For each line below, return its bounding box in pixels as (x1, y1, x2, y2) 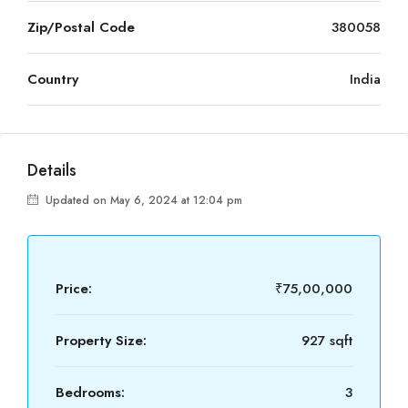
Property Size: (56, 331, 147, 351)
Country (27, 69, 78, 89)
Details (27, 158, 76, 182)
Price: (56, 279, 92, 299)
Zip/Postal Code (27, 17, 135, 37)
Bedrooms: (56, 382, 125, 403)
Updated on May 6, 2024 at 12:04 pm (42, 192, 242, 209)
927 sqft (301, 331, 352, 351)
